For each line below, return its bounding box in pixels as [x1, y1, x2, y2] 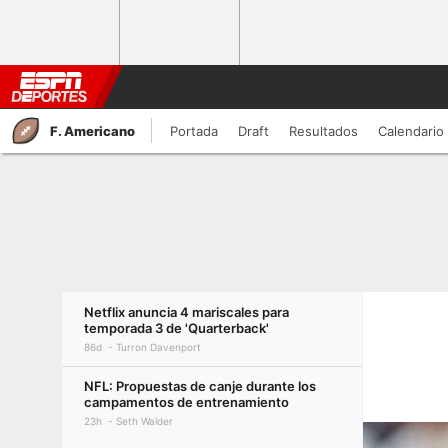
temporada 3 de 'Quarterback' [84, 320, 269, 336]
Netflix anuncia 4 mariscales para [84, 304, 289, 320]
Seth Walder [116, 415, 173, 427]
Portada [170, 123, 218, 139]
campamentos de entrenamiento [84, 394, 289, 410]
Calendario [378, 123, 444, 139]
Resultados [289, 123, 358, 139]
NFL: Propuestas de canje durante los [84, 378, 316, 394]
